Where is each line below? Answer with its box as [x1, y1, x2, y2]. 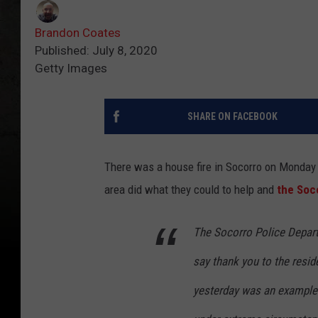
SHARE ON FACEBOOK [187, 111, 278, 123]
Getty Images [35, 61, 107, 76]
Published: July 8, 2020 [35, 43, 158, 58]
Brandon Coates [35, 26, 121, 40]
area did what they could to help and [104, 182, 277, 197]
